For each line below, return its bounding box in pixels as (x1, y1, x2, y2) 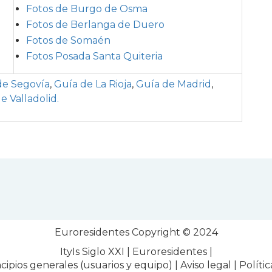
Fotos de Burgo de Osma (26, 2, 148, 15)
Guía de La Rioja (54, 78, 132, 90)
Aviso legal (180, 259, 231, 271)
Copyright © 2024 (129, 226, 218, 238)
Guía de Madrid (136, 78, 211, 90)
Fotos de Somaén (26, 34, 110, 46)
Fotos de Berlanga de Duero (26, 18, 165, 30)
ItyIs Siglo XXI (59, 245, 124, 257)
